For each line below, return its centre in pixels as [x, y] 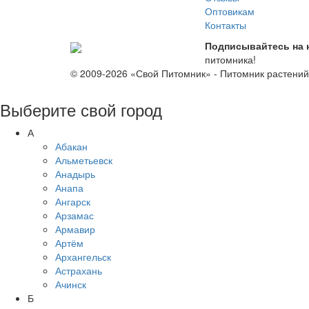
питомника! [230, 60]
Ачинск [71, 285]
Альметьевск [84, 160]
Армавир [75, 229]
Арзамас [74, 216]
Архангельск [83, 257]
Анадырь [75, 174]
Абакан [71, 147]
